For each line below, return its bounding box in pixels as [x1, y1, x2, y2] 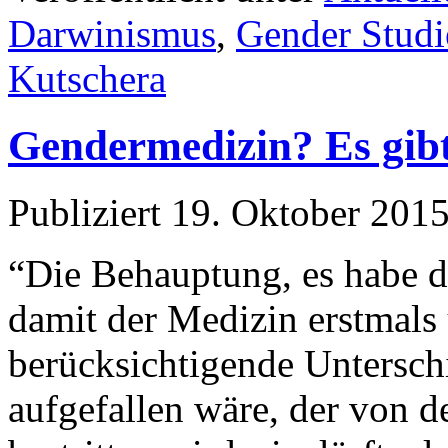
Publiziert [8, 190, 161, 234]
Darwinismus [8, 12, 216, 56]
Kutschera [8, 57, 166, 101]
